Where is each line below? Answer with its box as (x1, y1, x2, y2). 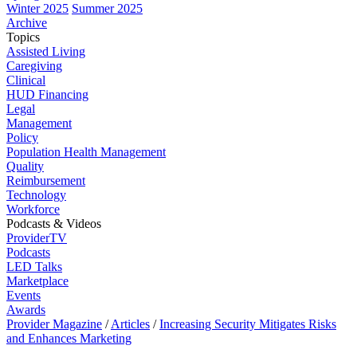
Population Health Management (6, 145, 166, 159)
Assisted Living (6, 45, 85, 58)
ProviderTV (6, 231, 67, 245)
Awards (6, 303, 45, 316)
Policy (6, 131, 38, 144)
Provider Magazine (6, 317, 102, 331)
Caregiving (6, 59, 62, 73)
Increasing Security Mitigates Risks (159, 317, 336, 331)
